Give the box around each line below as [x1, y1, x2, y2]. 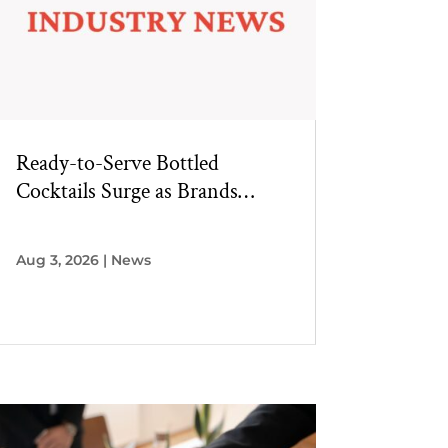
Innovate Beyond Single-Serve [15, 204, 278, 234]
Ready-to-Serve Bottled [15, 148, 219, 178]
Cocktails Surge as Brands [15, 176, 238, 206]
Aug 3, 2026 [15, 250, 99, 269]
